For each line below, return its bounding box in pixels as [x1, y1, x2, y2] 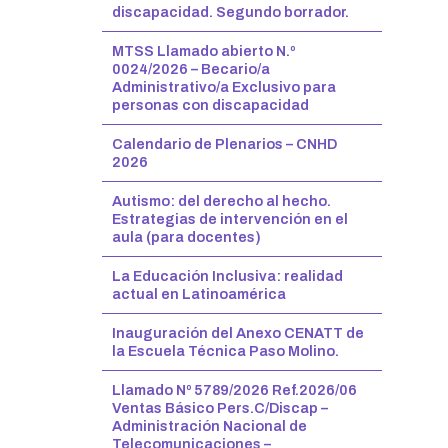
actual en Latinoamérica [112, 286, 286, 302]
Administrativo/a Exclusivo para [112, 79, 336, 95]
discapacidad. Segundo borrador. [112, 4, 349, 20]
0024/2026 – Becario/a [112, 61, 270, 77]
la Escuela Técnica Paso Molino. [112, 343, 339, 359]
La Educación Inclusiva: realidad [112, 268, 343, 284]
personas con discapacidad [112, 97, 309, 113]
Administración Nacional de [112, 418, 307, 434]
